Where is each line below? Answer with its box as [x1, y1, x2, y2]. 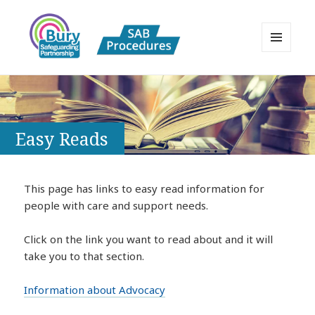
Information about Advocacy [24, 282, 166, 297]
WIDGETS [262, 75, 303, 87]
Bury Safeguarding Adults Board [24, 72, 277, 94]
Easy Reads [15, 126, 109, 150]
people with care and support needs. [24, 198, 209, 212]
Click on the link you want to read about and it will [24, 231, 274, 246]
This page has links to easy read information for [24, 181, 265, 195]
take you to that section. [24, 248, 145, 263]
